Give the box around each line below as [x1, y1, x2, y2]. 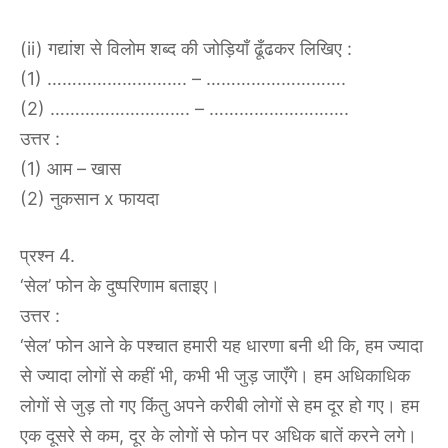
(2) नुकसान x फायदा [20, 188, 159, 210]
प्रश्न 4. [20, 245, 75, 267]
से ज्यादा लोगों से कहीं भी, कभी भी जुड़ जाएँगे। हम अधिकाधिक [20, 365, 410, 387]
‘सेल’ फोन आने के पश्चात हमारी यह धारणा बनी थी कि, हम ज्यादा [20, 335, 423, 357]
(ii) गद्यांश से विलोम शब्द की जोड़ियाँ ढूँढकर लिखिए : [20, 38, 352, 60]
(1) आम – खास [20, 158, 121, 180]
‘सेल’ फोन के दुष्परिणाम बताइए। [20, 275, 220, 297]
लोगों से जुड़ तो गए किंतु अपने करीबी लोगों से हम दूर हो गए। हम [20, 395, 419, 417]
